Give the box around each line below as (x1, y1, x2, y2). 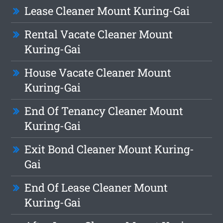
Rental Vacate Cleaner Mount (24, 27, 173, 42)
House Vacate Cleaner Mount (24, 65, 172, 80)
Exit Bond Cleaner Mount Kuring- (24, 142, 195, 157)
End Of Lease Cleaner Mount (24, 180, 168, 195)
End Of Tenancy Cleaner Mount (24, 104, 184, 118)
